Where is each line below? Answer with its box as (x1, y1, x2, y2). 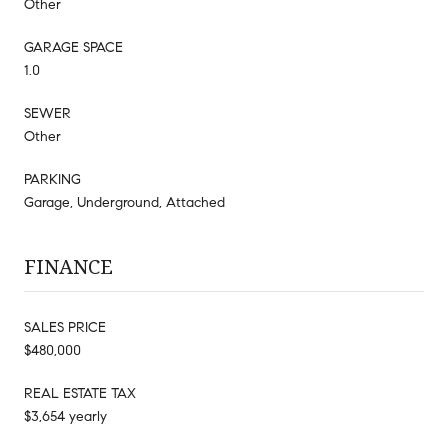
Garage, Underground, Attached (24, 193, 225, 211)
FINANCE (24, 252, 113, 280)
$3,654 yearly (24, 407, 107, 425)
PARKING (24, 170, 81, 188)
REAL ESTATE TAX (24, 384, 136, 402)
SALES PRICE (24, 318, 106, 336)
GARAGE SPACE (24, 38, 123, 56)
